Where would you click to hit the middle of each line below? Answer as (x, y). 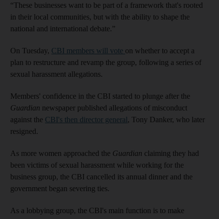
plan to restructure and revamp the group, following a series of (106, 62)
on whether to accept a (160, 51)
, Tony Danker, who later (166, 120)
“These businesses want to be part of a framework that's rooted (107, 5)
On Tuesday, (31, 51)
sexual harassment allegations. (56, 74)
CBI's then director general (86, 120)
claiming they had (172, 153)
